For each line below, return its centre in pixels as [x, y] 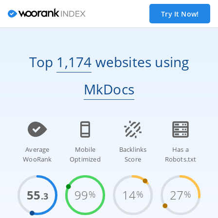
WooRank [37, 160]
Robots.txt [181, 160]
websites [122, 62]
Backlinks [133, 150]
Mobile [85, 150]
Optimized [85, 160]
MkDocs [109, 89]
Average [37, 150]
